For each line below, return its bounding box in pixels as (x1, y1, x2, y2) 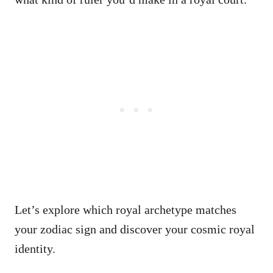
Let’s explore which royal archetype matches (15, 202, 236, 216)
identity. (15, 241, 55, 255)
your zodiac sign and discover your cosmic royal (15, 222, 255, 236)
